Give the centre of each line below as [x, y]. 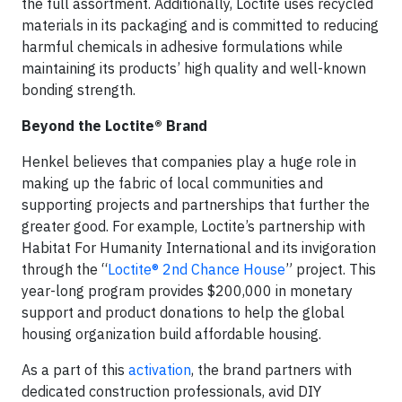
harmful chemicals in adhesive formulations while [182, 47]
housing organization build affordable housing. [171, 334]
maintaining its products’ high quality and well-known [194, 69]
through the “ [65, 270]
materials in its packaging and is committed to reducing [200, 26]
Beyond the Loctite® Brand [116, 126]
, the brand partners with [271, 370]
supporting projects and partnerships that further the [196, 205]
